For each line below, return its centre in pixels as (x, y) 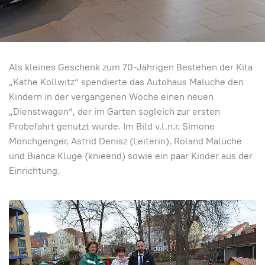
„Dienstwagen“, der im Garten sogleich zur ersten (114, 111)
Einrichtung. (34, 170)
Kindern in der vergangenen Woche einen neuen (111, 96)
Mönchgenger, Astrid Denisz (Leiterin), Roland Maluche (125, 141)
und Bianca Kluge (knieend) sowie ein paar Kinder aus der (131, 156)
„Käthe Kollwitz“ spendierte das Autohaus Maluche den (126, 82)
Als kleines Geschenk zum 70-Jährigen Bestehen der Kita (131, 67)
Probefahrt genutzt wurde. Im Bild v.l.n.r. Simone (112, 126)
